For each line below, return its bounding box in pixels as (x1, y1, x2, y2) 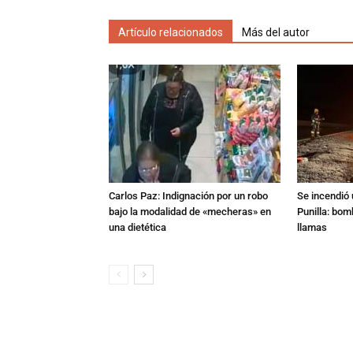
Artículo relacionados (118, 26, 223, 39)
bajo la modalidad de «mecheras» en (109, 206, 271, 217)
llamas (297, 221, 327, 233)
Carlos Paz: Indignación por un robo (109, 190, 268, 202)
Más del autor (242, 26, 310, 39)
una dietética (109, 221, 166, 233)
